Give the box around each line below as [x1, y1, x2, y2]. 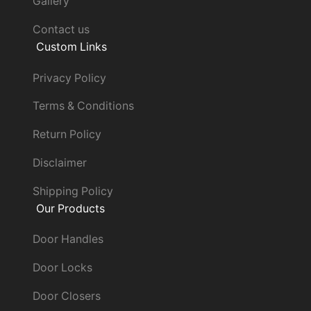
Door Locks [32, 261, 92, 275]
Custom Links [35, 40, 107, 54]
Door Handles [32, 233, 103, 246]
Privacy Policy [32, 71, 106, 85]
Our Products [35, 202, 105, 216]
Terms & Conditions [32, 99, 134, 113]
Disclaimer [32, 156, 87, 170]
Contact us [32, 23, 90, 37]
